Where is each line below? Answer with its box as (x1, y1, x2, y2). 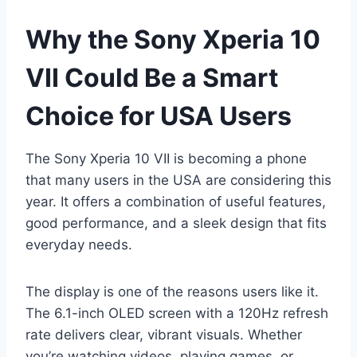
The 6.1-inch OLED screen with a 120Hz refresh (25, 305, 328, 322)
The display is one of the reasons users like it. (25, 284, 319, 300)
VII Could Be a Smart (25, 62, 278, 94)
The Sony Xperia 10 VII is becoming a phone (25, 151, 307, 167)
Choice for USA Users (25, 100, 292, 132)
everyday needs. (25, 237, 132, 253)
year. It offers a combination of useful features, (25, 194, 326, 210)
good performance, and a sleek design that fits (25, 215, 327, 232)
